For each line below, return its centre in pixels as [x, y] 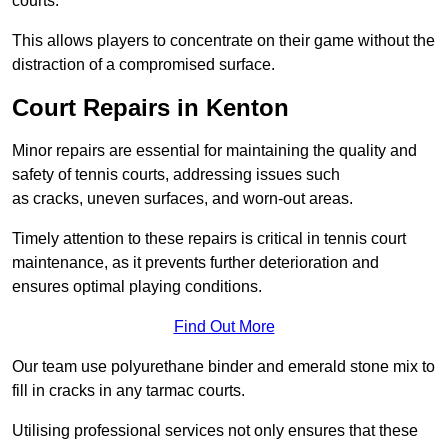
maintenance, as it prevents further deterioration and [195, 263]
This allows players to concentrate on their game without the [223, 41]
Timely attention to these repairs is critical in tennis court [209, 239]
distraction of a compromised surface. [143, 65]
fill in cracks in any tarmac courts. [128, 391]
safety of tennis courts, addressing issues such [176, 175]
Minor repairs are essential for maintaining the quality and [214, 151]
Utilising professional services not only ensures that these [215, 431]
